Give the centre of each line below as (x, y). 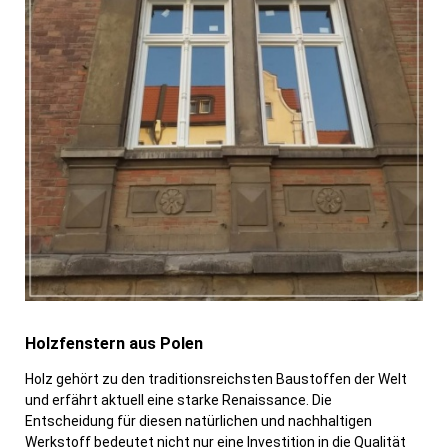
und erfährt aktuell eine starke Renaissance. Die (178, 400)
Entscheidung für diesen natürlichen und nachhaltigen (198, 421)
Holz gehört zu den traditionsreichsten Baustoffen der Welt (216, 379)
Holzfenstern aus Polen (114, 344)
